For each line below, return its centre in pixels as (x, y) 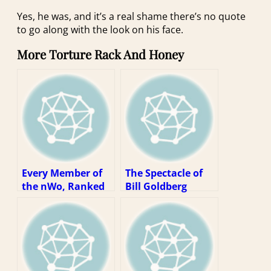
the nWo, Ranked (63, 187)
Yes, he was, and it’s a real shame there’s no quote (131, 17)
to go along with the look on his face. (100, 30)
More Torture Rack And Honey (100, 54)
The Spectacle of (164, 173)
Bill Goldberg (156, 187)
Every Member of (62, 173)
